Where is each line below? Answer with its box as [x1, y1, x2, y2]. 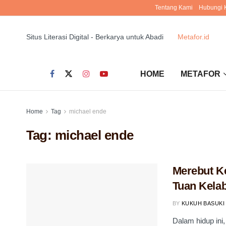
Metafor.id [177, 32, 209, 41]
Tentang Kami [154, 4, 193, 11]
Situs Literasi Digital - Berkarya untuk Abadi [26, 32, 163, 41]
